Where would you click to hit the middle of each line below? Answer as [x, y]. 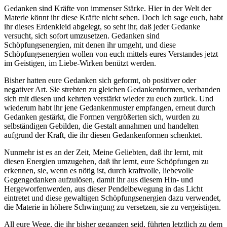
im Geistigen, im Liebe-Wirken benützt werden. [80, 63]
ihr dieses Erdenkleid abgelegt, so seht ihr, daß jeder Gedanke [102, 27]
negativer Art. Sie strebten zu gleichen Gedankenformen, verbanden [112, 90]
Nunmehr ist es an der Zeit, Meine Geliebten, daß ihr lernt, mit [103, 153]
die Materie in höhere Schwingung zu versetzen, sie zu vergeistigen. [112, 207]
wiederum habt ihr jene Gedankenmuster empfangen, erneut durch [110, 108]
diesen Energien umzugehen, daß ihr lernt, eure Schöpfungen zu [106, 162]
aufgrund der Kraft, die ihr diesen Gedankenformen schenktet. [103, 135]
